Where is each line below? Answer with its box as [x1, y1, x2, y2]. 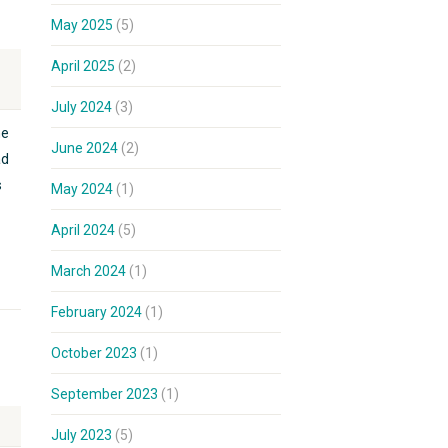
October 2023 [51, 345, 137, 361]
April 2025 [51, 58, 115, 74]
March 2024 [51, 263, 126, 279]
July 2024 [51, 99, 112, 115]
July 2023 [51, 427, 112, 443]
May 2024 [51, 181, 113, 197]
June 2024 [51, 140, 118, 156]
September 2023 [51, 386, 158, 402]
